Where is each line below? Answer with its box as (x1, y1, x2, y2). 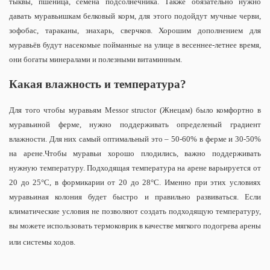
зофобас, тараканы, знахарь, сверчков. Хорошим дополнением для (9, 25, 261, 35)
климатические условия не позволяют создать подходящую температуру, (9, 206, 261, 216)
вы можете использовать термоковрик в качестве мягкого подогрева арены (9, 221, 261, 230)
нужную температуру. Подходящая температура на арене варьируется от (9, 163, 261, 172)
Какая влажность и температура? (9, 77, 186, 90)
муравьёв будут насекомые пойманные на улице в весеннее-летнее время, (9, 40, 261, 49)
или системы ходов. (9, 237, 75, 246)
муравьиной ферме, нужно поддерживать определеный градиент (9, 119, 261, 129)
